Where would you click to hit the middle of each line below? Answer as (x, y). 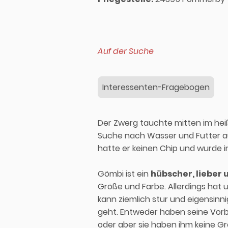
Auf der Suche (126, 51)
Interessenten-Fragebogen (156, 87)
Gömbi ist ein (124, 174)
